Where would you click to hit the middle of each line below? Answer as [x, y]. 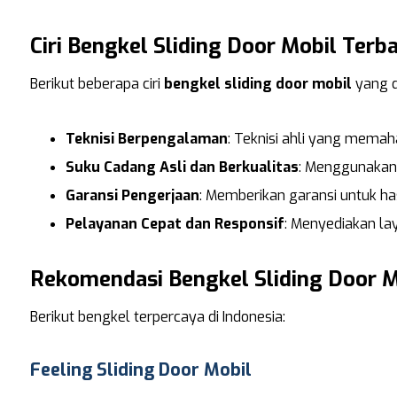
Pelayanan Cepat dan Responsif [175, 224]
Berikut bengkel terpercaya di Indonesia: [157, 317]
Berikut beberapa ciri [97, 84]
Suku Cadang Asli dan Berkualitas [182, 167]
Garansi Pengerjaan [132, 196]
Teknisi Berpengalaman [146, 139]
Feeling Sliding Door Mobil [140, 370]
